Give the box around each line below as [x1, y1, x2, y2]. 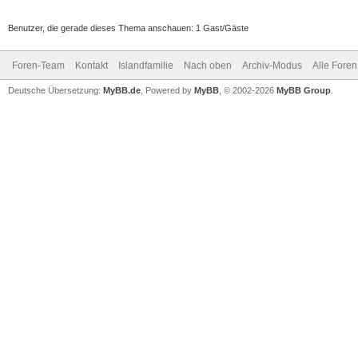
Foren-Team [12, 60, 65, 71]
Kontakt [75, 60, 108, 71]
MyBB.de [103, 86, 141, 95]
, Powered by [141, 86, 194, 95]
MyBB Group [276, 86, 331, 95]
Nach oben [184, 60, 232, 71]
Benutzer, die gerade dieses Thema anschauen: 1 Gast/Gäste [8, 23, 249, 33]
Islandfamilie [118, 60, 173, 71]
